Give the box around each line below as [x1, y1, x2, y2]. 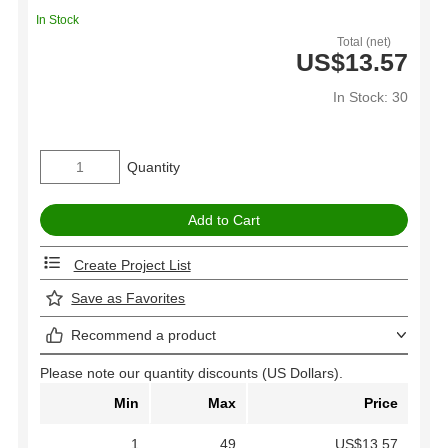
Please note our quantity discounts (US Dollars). [40, 364, 343, 381]
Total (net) [337, 35, 392, 50]
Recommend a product [71, 326, 217, 343]
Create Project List [73, 256, 191, 273]
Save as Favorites [71, 289, 186, 306]
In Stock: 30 [333, 89, 408, 106]
